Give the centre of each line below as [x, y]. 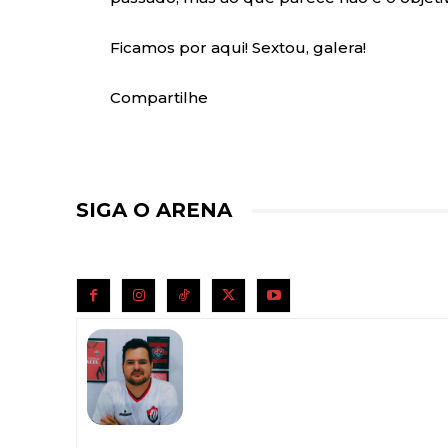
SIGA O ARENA [154, 210]
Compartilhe [159, 98]
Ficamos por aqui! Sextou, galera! [238, 48]
